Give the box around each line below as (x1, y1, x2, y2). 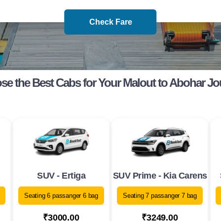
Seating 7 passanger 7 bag (123, 192, 197, 200)
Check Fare (89, 18, 132, 26)
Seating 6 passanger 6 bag (24, 192, 98, 200)
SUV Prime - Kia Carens (112, 171, 207, 181)
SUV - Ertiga (37, 171, 85, 181)
